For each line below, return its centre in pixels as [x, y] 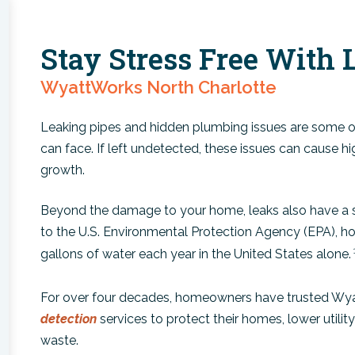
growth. [63, 170]
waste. [60, 340]
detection [69, 319]
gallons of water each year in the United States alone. [196, 254]
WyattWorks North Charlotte [159, 87]
